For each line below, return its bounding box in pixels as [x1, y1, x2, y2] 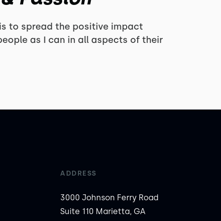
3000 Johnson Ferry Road [60, 193, 159, 202]
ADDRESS [60, 169, 97, 178]
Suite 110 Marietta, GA [60, 207, 146, 216]
